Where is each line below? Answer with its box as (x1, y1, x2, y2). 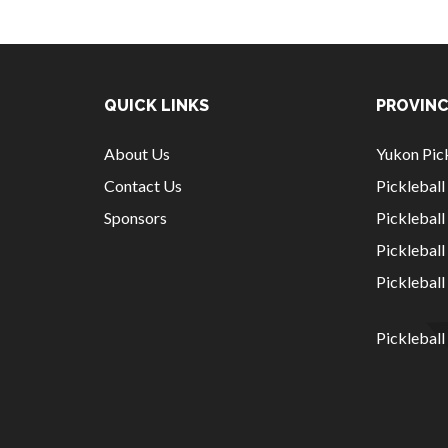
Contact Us (104, 176, 182, 195)
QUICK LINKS (104, 96, 209, 115)
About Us (104, 144, 170, 163)
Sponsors (104, 208, 167, 227)
